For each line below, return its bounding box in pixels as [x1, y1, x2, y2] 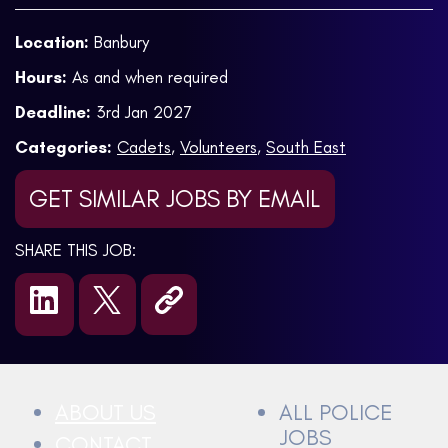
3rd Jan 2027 [96, 101, 191, 122]
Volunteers [180, 136, 257, 157]
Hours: [15, 66, 67, 87]
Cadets [117, 136, 171, 157]
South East [266, 136, 346, 157]
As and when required [72, 66, 228, 87]
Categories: [15, 136, 112, 157]
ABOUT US [55, 398, 156, 426]
